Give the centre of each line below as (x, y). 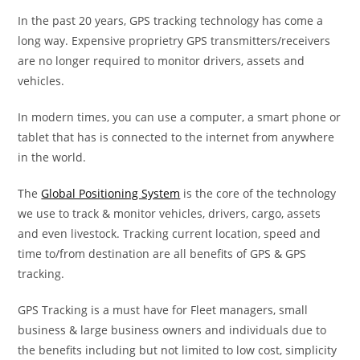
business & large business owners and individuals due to (172, 329)
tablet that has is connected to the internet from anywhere (176, 137)
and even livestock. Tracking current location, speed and (170, 233)
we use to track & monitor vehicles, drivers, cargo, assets (170, 213)
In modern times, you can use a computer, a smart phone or (180, 117)
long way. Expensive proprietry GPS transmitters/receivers (174, 40)
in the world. (52, 157)
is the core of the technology (258, 193)
